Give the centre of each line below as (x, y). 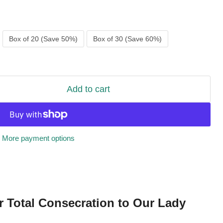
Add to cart (88, 89)
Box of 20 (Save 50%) (44, 39)
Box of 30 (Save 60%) (128, 39)
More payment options (39, 138)
